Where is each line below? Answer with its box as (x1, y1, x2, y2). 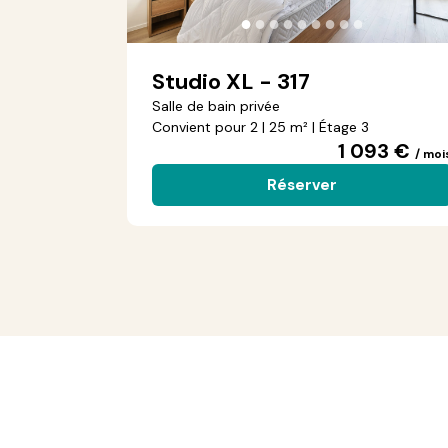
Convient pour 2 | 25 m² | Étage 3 (152, 118, 369, 136)
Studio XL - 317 (152, 67, 310, 96)
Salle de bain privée (152, 97, 280, 115)
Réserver (267, 175, 337, 195)
